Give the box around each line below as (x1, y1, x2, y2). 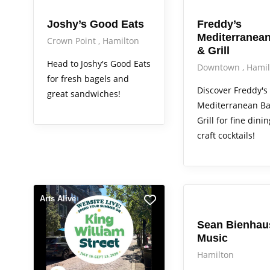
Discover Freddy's (196, 84, 268, 96)
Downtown (196, 61, 242, 73)
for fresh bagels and (47, 72, 129, 84)
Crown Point (47, 34, 98, 46)
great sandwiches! (47, 87, 121, 99)
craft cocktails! (196, 129, 255, 141)
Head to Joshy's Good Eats (47, 57, 151, 69)
